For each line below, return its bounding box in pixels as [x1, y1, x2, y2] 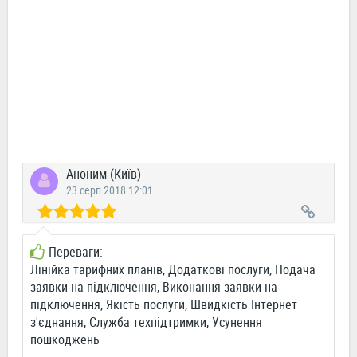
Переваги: [49, 243, 103, 261]
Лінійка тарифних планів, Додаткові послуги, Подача [30, 261, 316, 279]
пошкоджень [30, 331, 100, 349]
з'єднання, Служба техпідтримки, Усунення [30, 313, 262, 331]
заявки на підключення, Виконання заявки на [30, 278, 277, 296]
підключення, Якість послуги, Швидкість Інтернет [30, 296, 297, 314]
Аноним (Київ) [66, 165, 141, 183]
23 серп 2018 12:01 [66, 182, 153, 198]
